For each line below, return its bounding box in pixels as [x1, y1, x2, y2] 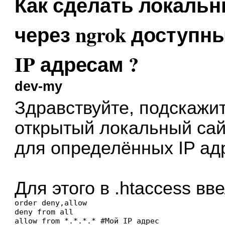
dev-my [15, 78, 63, 94]
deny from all [15, 207, 74, 216]
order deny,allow [15, 198, 87, 207]
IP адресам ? [15, 49, 139, 79]
